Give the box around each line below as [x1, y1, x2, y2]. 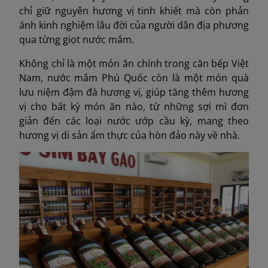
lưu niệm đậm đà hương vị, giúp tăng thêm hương [19, 86, 249, 99]
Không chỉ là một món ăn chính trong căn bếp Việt [19, 57, 249, 71]
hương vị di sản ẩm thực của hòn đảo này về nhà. [19, 129, 240, 142]
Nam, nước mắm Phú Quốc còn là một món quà [19, 71, 249, 85]
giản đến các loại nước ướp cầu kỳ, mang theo [19, 114, 249, 128]
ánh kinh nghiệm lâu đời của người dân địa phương [19, 19, 249, 32]
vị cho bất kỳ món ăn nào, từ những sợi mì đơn [19, 100, 249, 114]
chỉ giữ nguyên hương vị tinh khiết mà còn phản [19, 4, 249, 18]
